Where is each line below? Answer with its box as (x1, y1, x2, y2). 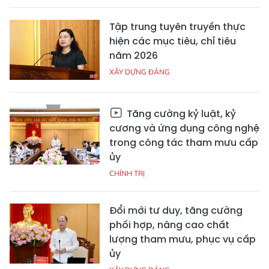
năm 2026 (109, 49, 158, 63)
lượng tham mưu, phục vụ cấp (109, 232, 256, 247)
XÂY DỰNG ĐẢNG (109, 67, 170, 77)
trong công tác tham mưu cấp (109, 136, 258, 150)
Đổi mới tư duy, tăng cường (109, 204, 243, 218)
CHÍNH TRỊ (109, 169, 145, 178)
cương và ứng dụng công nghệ (109, 121, 259, 136)
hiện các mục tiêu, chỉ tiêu (109, 34, 236, 49)
